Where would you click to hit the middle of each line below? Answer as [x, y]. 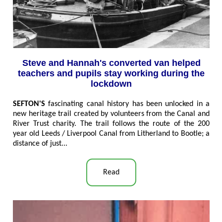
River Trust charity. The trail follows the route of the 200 [111, 124]
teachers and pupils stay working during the [111, 73]
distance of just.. [39, 143]
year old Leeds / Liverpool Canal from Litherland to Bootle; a [111, 134]
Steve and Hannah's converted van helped [111, 63]
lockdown [111, 83]
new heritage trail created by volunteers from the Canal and [111, 114]
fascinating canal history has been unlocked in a [129, 104]
